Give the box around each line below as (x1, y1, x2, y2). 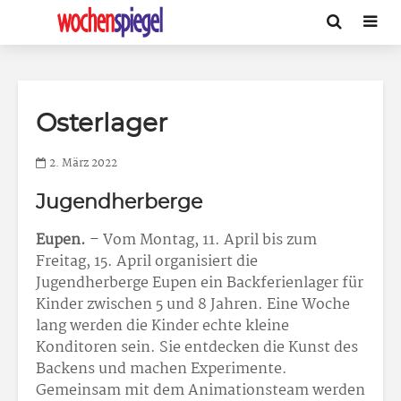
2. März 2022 (49, 154, 117, 174)
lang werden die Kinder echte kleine (36, 314, 289, 338)
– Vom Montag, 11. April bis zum (90, 228, 317, 252)
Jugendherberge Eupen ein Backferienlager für (36, 271, 363, 295)
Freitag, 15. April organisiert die (36, 250, 258, 274)
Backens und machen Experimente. (36, 357, 287, 381)
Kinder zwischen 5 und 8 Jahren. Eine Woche (36, 293, 350, 317)
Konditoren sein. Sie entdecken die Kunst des (36, 336, 358, 360)
